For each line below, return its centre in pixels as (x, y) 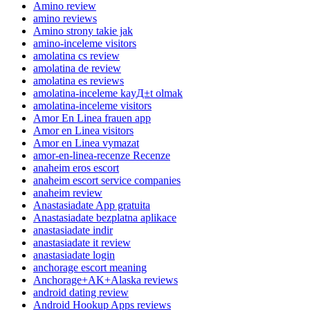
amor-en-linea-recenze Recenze (102, 155)
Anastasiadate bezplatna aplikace (105, 217)
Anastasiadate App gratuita (92, 205)
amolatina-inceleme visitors (92, 105)
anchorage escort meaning (90, 267)
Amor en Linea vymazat (86, 143)
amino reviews (65, 18)
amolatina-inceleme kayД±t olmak (108, 93)
